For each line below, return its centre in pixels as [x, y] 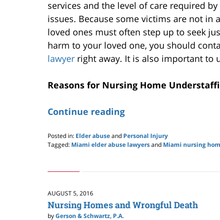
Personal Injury [146, 136]
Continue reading [86, 112]
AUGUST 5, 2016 [70, 193]
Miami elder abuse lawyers [110, 145]
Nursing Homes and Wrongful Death [123, 205]
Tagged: [59, 145]
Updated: [60, 153]
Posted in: [61, 136]
